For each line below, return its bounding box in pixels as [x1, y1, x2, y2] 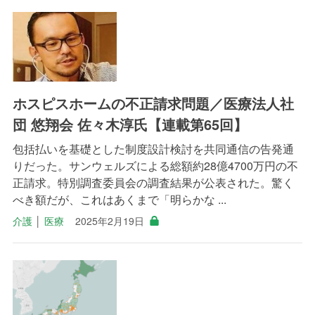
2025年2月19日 [75, 213, 144, 228]
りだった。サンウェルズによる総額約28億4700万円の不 [12, 157, 298, 174]
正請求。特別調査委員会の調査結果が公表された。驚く [12, 174, 294, 191]
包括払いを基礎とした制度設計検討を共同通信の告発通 [12, 140, 294, 157]
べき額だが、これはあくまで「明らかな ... [12, 191, 226, 207]
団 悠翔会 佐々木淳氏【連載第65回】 [12, 113, 247, 134]
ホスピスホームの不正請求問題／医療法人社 [12, 92, 294, 113]
